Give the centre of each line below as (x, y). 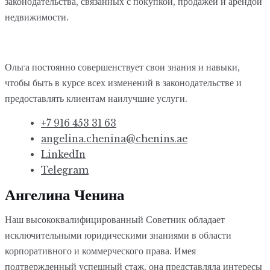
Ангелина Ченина (65, 195)
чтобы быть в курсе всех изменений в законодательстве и (123, 83)
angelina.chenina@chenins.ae (114, 139)
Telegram (65, 170)
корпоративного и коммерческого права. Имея (100, 251)
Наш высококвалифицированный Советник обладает (115, 220)
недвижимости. (38, 17)
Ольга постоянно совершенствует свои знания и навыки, (122, 67)
